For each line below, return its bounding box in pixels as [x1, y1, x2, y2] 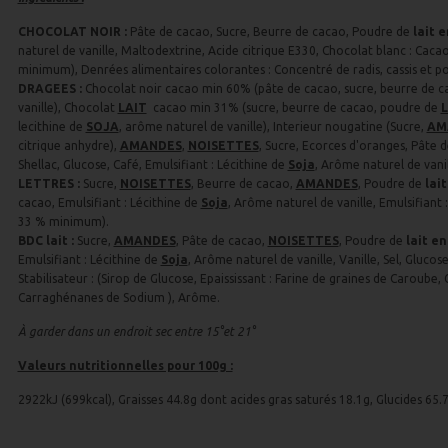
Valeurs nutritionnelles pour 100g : [17, 359, 233, 372]
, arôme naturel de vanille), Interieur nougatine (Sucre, [118, 120, 427, 133]
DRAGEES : [17, 82, 85, 95]
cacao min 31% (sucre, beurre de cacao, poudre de [146, 101, 441, 114]
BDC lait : [17, 234, 77, 247]
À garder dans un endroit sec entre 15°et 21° [17, 325, 255, 338]
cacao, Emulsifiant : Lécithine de [17, 196, 201, 209]
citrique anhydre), [17, 139, 120, 152]
